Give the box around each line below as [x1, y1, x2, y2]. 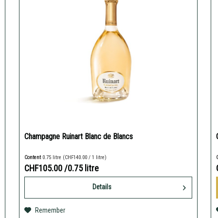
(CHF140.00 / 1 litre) [62, 154, 107, 161]
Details [92, 183, 111, 191]
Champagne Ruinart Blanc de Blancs [24, 132, 133, 142]
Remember [35, 206, 65, 215]
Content [24, 154, 42, 161]
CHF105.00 [24, 163, 64, 174]
